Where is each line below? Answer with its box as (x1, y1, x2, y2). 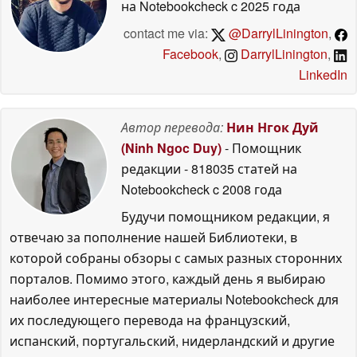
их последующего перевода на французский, (10, 311, 290, 329)
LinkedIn (299, 65, 347, 84)
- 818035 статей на (184, 159, 297, 178)
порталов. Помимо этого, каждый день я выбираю (10, 269, 325, 288)
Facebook (163, 45, 219, 63)
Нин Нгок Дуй (226, 118, 319, 136)
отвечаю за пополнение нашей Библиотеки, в (10, 228, 297, 246)
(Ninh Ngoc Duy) (121, 139, 222, 157)
